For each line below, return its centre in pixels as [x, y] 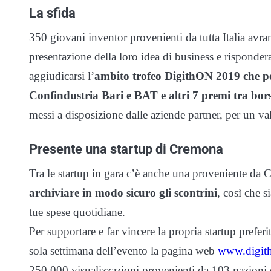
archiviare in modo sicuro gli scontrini [123, 193]
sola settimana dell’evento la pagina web [123, 251]
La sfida [52, 13]
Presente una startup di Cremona [126, 149]
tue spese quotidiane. [77, 212]
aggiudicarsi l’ [62, 76]
